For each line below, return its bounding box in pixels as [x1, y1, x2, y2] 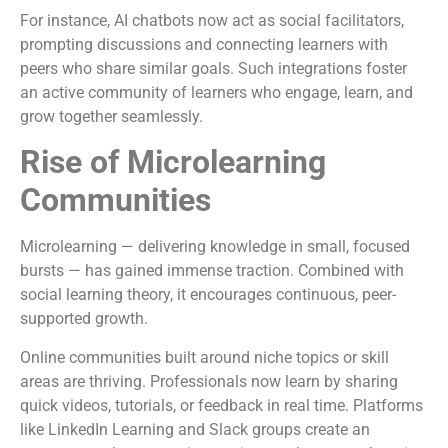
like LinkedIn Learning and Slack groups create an [20, 419, 370, 439]
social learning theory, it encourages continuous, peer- [20, 285, 396, 305]
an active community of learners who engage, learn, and [20, 82, 413, 102]
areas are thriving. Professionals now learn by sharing [20, 371, 398, 391]
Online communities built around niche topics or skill [20, 347, 389, 367]
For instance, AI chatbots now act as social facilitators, [20, 10, 404, 30]
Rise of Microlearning [20, 143, 326, 182]
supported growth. [20, 309, 148, 329]
